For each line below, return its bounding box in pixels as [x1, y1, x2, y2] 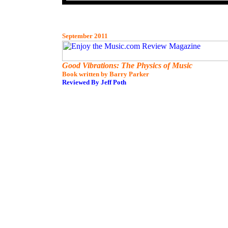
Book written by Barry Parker [62, 70, 149, 78]
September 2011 [62, 32, 108, 40]
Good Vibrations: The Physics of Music [62, 61, 192, 70]
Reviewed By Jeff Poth [62, 78, 126, 86]
